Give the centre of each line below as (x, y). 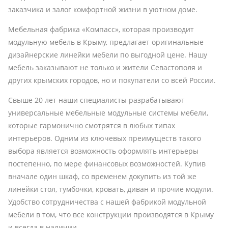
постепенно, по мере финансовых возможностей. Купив (107, 163)
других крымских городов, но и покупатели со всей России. (112, 80)
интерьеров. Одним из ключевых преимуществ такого (105, 138)
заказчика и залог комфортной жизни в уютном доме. (103, 9)
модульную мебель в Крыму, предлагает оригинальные (106, 42)
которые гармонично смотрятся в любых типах (92, 125)
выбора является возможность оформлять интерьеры (103, 151)
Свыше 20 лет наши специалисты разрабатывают (96, 100)
